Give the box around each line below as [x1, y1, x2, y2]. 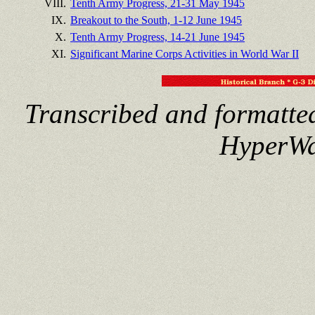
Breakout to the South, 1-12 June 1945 [70, 13, 242, 26]
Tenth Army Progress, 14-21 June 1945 [70, 30, 245, 43]
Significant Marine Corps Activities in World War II [70, 47, 299, 60]
